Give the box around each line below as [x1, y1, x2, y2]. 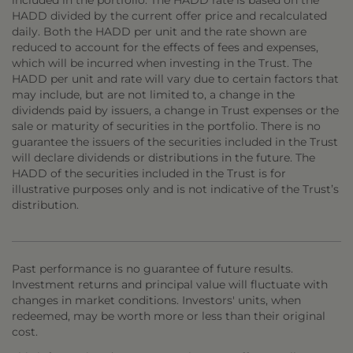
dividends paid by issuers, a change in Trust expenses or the [12, 103, 339, 117]
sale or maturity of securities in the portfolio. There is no [12, 119, 321, 133]
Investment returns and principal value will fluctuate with [12, 277, 328, 292]
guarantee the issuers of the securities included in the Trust [12, 135, 338, 149]
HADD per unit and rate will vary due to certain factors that [12, 72, 339, 86]
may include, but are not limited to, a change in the [12, 87, 295, 102]
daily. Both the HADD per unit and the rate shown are [12, 24, 307, 39]
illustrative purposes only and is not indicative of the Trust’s [12, 182, 339, 196]
